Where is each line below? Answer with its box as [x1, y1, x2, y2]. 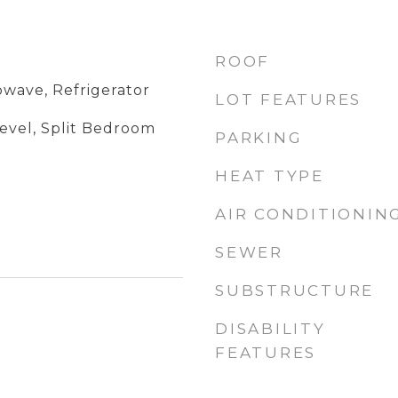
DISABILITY [215, 320, 326, 338]
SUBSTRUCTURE [215, 282, 374, 299]
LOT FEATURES [215, 91, 362, 108]
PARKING [215, 129, 303, 147]
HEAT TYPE [215, 167, 324, 185]
